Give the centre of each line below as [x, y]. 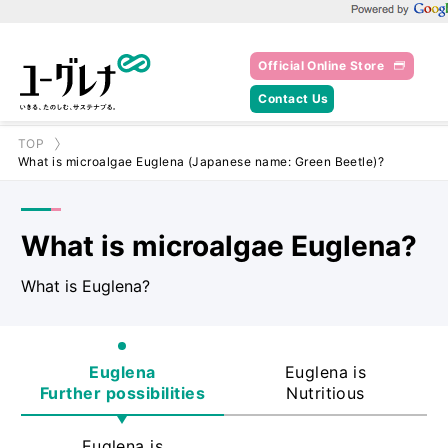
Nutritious [325, 393]
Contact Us [293, 98]
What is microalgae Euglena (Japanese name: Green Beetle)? [201, 161]
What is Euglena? [85, 286]
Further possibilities [122, 393]
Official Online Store [321, 65]
